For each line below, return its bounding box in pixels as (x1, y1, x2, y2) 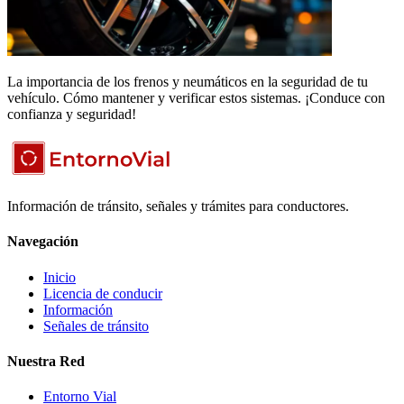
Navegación (7, 234, 78, 250)
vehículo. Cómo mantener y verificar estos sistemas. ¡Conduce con (7, 90, 385, 106)
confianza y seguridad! (7, 106, 136, 123)
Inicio (43, 269, 76, 285)
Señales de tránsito (43, 317, 149, 334)
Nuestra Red (7, 353, 85, 369)
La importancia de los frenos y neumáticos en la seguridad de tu (7, 74, 368, 90)
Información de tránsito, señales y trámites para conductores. (7, 198, 349, 215)
